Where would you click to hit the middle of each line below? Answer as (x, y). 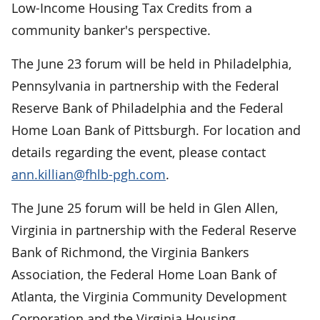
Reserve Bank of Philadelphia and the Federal (147, 107)
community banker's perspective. (111, 30)
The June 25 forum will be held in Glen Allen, (145, 207)
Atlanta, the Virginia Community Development (149, 296)
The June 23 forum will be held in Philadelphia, (151, 63)
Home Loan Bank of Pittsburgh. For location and (156, 130)
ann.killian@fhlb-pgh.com (89, 174)
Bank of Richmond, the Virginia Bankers (130, 252)
